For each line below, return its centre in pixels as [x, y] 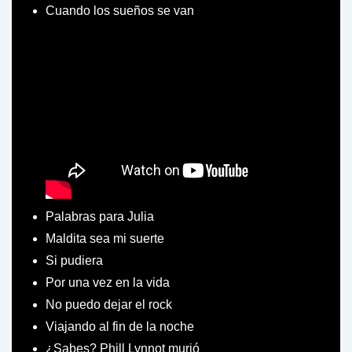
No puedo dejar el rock [109, 304]
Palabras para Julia [100, 216]
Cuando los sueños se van [120, 10]
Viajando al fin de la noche [120, 326]
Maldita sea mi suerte [105, 238]
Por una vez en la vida [108, 282]
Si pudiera [74, 260]
